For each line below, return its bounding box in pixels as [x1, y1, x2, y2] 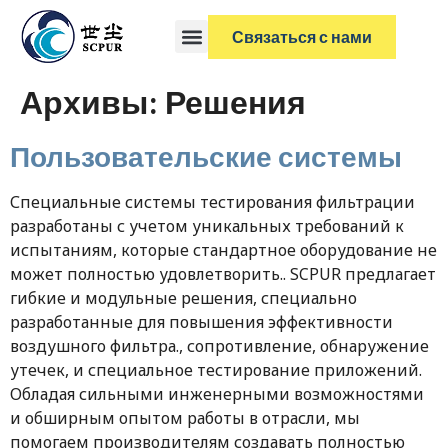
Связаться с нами [232, 26, 373, 46]
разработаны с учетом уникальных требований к [10, 215, 404, 238]
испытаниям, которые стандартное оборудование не [10, 239, 437, 262]
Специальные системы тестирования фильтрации [10, 191, 415, 214]
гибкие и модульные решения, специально [10, 287, 357, 310]
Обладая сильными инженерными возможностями [10, 383, 424, 406]
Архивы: [20, 82, 165, 121]
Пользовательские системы [10, 139, 402, 174]
